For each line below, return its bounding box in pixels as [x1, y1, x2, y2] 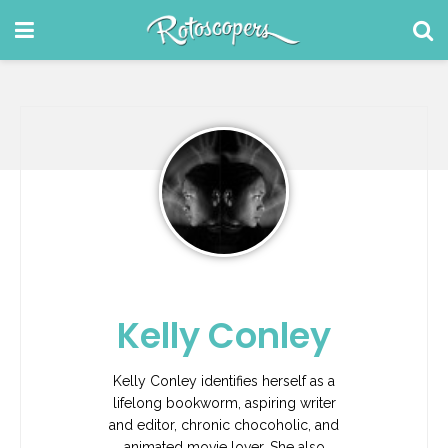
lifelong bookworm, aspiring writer [112, 394, 336, 411]
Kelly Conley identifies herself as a [113, 372, 335, 389]
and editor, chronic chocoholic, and [109, 416, 339, 433]
